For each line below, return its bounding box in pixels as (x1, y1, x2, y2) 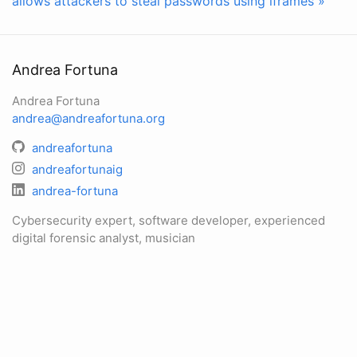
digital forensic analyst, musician (12, 230, 195, 246)
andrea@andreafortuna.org (12, 111, 165, 127)
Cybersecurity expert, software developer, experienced (12, 213, 325, 229)
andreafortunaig (32, 162, 123, 178)
